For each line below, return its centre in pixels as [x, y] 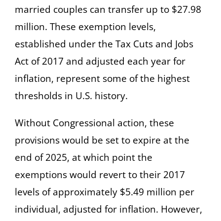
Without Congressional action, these [94, 123]
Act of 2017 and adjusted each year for [100, 61]
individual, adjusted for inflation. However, [109, 209]
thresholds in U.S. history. [71, 95]
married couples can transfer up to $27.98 [108, 9]
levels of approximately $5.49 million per [105, 192]
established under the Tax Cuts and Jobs [104, 44]
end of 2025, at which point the [84, 157]
